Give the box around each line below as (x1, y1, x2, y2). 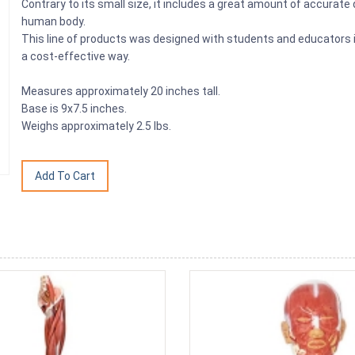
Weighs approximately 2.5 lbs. (21, 120, 184, 132)
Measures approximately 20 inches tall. (21, 85, 223, 97)
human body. (21, 15, 86, 28)
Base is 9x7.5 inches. (21, 102, 130, 115)
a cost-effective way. (21, 50, 133, 63)
